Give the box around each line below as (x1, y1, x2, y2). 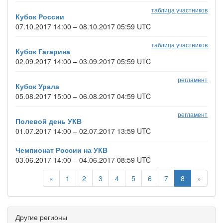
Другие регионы (15, 212, 67, 222)
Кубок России (15, 11, 64, 21)
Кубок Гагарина (15, 46, 70, 56)
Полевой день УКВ (15, 116, 82, 126)
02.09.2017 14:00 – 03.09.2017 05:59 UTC (15, 56, 151, 66)
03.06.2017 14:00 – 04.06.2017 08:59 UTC (15, 155, 151, 165)
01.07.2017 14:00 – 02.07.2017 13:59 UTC (15, 126, 151, 136)
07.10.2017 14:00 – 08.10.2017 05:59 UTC (15, 21, 151, 31)
